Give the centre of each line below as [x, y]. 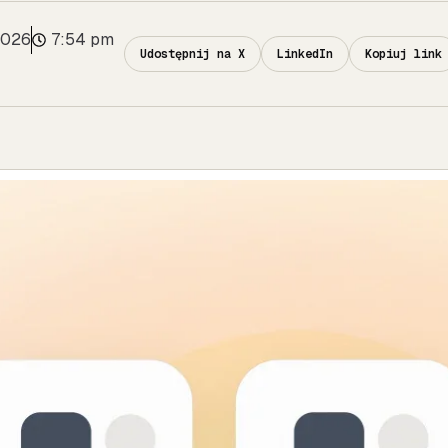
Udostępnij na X [192, 54]
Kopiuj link [403, 54]
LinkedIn [305, 54]
